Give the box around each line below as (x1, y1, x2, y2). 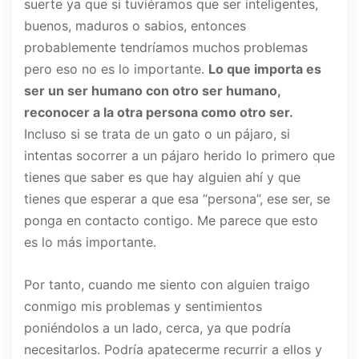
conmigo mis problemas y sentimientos (24, 298, 262, 315)
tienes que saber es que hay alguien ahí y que (24, 169, 301, 186)
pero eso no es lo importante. (24, 61, 208, 78)
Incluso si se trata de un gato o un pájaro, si (24, 126, 290, 143)
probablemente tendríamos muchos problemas (24, 39, 308, 56)
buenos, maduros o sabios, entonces (24, 18, 246, 34)
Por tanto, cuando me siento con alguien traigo (24, 276, 310, 293)
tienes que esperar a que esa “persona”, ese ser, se (24, 191, 330, 208)
